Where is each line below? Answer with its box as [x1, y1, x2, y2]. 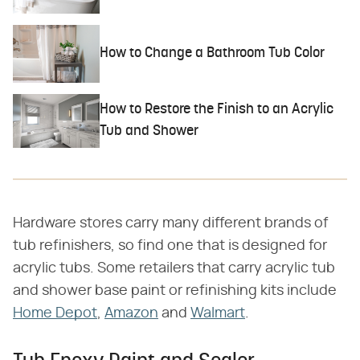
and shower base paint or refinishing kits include [13, 284, 337, 299]
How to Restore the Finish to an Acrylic [100, 102, 334, 118]
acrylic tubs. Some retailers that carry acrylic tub [13, 261, 335, 276]
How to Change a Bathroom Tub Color [100, 46, 325, 62]
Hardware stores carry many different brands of [13, 216, 328, 231]
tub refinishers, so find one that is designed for [13, 239, 327, 254]
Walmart [190, 306, 245, 321]
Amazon [104, 306, 158, 321]
